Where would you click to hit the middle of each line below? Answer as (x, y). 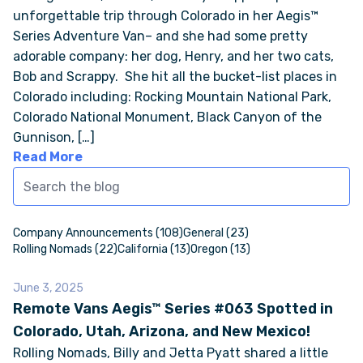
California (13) (154, 249)
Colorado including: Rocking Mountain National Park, (172, 97)
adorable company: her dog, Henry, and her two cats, (173, 56)
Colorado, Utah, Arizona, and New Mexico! (162, 331)
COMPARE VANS (181, 90)
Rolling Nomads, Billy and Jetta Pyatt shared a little (171, 353)
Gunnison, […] (54, 137)
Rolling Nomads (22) (65, 249)
